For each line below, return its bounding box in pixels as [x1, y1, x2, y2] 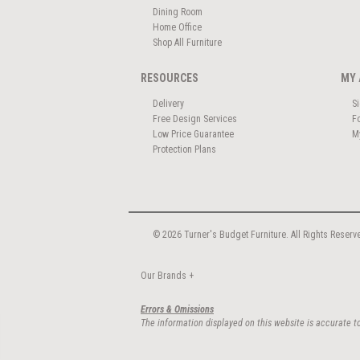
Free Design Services [152, 112, 237, 125]
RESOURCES [141, 72, 198, 85]
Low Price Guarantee [152, 128, 234, 140]
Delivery [152, 97, 184, 109]
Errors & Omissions [141, 304, 214, 316]
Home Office [152, 21, 202, 33]
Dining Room [152, 6, 202, 18]
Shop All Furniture [152, 36, 222, 48]
